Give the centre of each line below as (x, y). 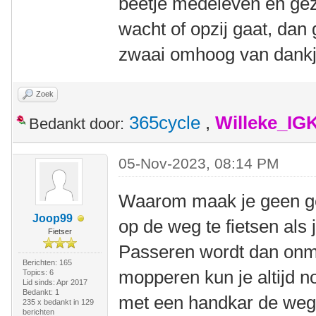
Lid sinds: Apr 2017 (55, 282)
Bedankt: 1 (41, 292)
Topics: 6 (38, 272)
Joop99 (53, 218)
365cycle (165, 123)
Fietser (60, 231)
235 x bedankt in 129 (58, 302)
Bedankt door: (77, 124)
